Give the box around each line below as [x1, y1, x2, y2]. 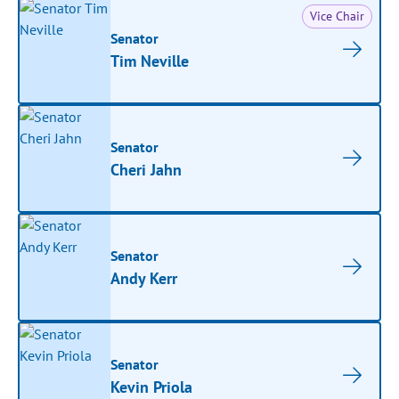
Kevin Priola [110, 376, 193, 397]
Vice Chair [309, 8, 364, 24]
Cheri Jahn [110, 159, 183, 180]
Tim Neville [110, 50, 190, 71]
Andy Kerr [110, 267, 178, 289]
